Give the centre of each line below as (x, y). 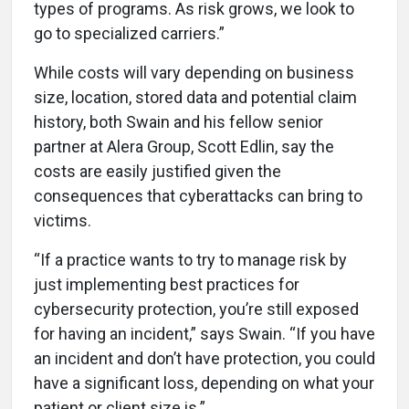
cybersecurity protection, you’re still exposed (196, 309)
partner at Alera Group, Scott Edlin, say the (184, 146)
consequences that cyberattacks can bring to (198, 195)
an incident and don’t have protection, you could (204, 358)
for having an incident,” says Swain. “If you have (204, 333)
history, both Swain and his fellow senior (178, 121)
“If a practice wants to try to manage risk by (190, 259)
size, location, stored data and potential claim (195, 97)
